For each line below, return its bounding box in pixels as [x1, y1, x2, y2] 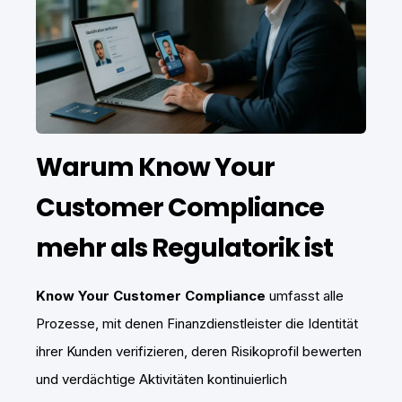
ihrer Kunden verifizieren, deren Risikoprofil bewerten [36, 343, 362, 361]
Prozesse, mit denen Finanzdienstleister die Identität [36, 315, 358, 333]
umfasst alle [266, 287, 344, 305]
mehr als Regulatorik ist [36, 230, 333, 267]
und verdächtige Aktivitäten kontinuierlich [36, 371, 287, 389]
